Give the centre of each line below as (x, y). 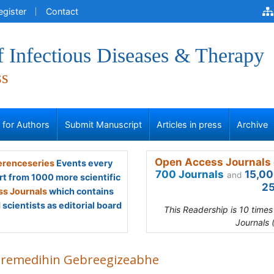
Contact (62, 11)
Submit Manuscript (103, 124)
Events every (83, 163)
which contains (80, 191)
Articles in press (189, 124)
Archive (253, 124)
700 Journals (190, 174)
